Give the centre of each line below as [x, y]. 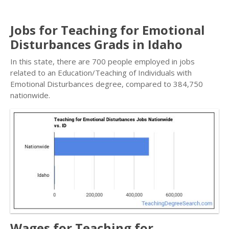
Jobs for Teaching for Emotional [108, 30]
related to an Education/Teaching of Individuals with [101, 73]
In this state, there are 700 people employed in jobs [102, 61]
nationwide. [30, 95]
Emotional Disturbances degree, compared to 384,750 [107, 84]
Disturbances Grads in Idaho [96, 44]
